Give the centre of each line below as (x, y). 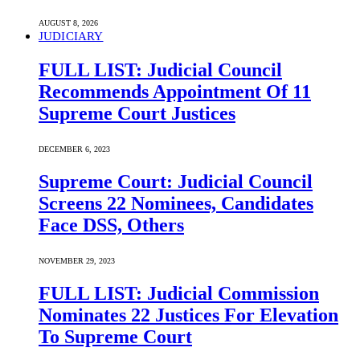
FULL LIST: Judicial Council (160, 70)
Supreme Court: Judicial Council (176, 181)
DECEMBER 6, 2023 (74, 149)
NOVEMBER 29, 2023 (77, 260)
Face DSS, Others (111, 225)
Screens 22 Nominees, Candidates (176, 203)
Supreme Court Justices (137, 114)
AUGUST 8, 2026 (68, 23)
